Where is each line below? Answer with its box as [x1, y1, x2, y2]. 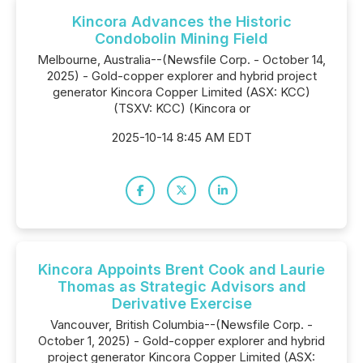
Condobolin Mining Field [95, 30, 268, 47]
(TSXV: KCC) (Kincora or [113, 100, 250, 116]
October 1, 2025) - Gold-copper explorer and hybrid [38, 333, 325, 348]
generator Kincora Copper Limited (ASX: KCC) [53, 84, 310, 100]
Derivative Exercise [111, 295, 252, 312]
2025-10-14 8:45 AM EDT [111, 130, 252, 145]
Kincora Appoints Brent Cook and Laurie [38, 261, 325, 278]
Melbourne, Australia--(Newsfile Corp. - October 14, [37, 52, 326, 67]
